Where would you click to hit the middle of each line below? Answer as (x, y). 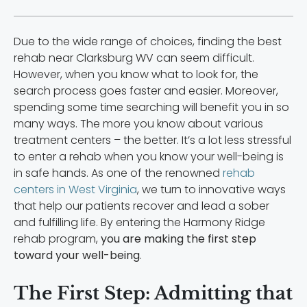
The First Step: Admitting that (153, 293)
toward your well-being (77, 255)
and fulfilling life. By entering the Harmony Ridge (139, 222)
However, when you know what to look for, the (136, 74)
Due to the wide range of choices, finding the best (148, 41)
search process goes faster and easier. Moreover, (146, 91)
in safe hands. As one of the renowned (118, 173)
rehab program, (57, 239)
